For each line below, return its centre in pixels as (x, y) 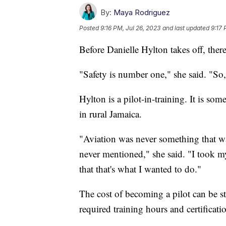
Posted (90, 28)
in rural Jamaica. (110, 114)
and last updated (186, 28)
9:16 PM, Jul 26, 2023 (130, 28)
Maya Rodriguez (142, 12)
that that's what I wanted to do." (142, 168)
